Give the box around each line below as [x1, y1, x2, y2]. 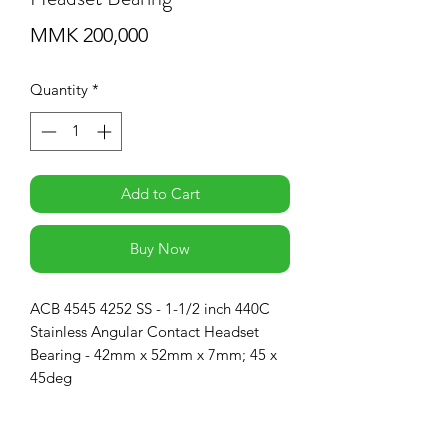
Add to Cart [120, 183, 200, 203]
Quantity [30, 80, 88, 100]
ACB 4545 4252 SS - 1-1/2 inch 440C [30, 298, 270, 318]
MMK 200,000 [30, 23, 148, 48]
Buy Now [130, 238, 190, 258]
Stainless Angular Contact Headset [30, 321, 259, 341]
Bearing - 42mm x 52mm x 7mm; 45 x [30, 344, 277, 364]
